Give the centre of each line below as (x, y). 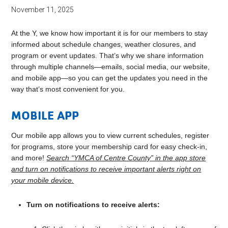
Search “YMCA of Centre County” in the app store (126, 158)
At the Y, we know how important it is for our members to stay (110, 33)
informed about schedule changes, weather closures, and (104, 45)
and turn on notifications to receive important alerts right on (106, 169)
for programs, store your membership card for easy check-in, (109, 147)
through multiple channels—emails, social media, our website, (111, 67)
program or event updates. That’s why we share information (108, 56)
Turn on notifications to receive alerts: (93, 205)
